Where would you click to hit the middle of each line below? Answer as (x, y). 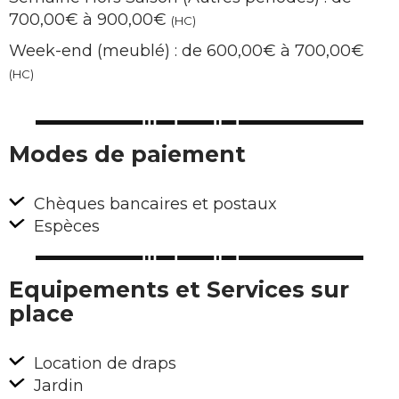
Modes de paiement (127, 155)
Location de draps (103, 364)
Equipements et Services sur (179, 290)
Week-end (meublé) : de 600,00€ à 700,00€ (187, 51)
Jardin (57, 386)
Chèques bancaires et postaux (153, 204)
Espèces (65, 227)
